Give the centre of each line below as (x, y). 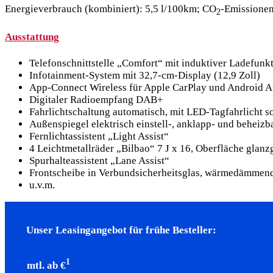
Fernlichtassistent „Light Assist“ (99, 136)
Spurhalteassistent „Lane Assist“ (99, 161)
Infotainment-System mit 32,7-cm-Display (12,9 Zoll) (145, 76)
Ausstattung (32, 37)
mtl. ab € (46, 265)
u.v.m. (42, 185)
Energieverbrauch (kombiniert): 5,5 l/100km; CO (111, 9)
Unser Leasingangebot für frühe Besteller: (121, 230)
